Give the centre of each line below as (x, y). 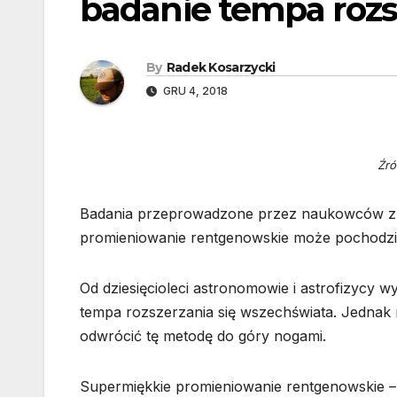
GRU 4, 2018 (194, 91)
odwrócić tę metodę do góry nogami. (203, 336)
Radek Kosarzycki (221, 68)
